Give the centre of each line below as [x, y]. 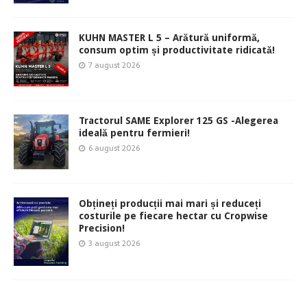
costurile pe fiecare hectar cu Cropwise [173, 216]
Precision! [102, 228]
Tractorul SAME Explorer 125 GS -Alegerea [179, 120]
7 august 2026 [114, 65]
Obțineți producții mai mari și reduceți [170, 203]
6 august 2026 [114, 148]
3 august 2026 [114, 243]
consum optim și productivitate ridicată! [177, 50]
